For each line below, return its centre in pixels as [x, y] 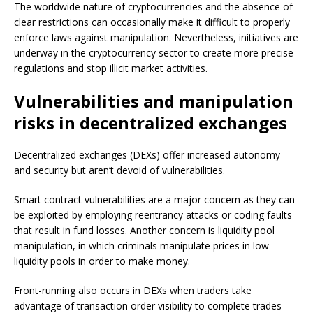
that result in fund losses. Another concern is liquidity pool [144, 230]
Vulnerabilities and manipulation [154, 101]
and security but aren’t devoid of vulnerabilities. [121, 170]
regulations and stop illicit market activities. [111, 68]
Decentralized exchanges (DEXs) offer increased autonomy [147, 155]
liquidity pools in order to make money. [102, 261]
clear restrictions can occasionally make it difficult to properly [152, 22]
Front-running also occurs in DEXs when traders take [133, 290]
